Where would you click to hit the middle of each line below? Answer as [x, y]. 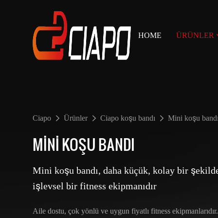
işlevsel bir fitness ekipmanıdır [96, 186]
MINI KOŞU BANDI [84, 144]
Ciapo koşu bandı [128, 118]
